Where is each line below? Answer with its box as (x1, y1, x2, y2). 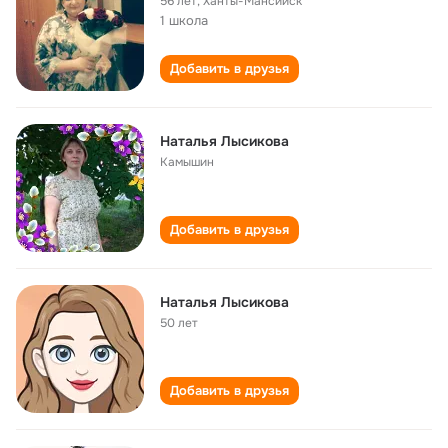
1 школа (160, 12, 208, 29)
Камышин (160, 154, 214, 170)
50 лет (160, 315, 198, 331)
